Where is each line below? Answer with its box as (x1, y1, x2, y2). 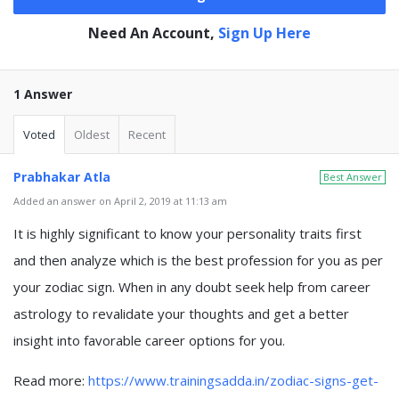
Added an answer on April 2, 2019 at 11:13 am (13, 194, 227, 208)
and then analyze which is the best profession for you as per (13, 251, 383, 269)
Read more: (13, 371, 88, 389)
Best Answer (323, 170, 382, 183)
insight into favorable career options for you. (13, 331, 285, 349)
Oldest (74, 126, 110, 142)
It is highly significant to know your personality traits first (13, 224, 362, 242)
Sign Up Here (218, 23, 311, 43)
